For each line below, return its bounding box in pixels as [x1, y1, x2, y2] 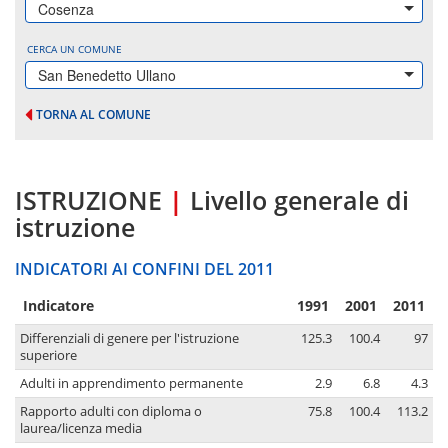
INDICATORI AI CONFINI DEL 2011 [15, 258, 274, 281]
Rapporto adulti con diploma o [20, 403, 202, 421]
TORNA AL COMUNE [36, 106, 151, 123]
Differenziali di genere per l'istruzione [20, 330, 239, 348]
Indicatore [23, 296, 94, 316]
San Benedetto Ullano [38, 65, 176, 85]
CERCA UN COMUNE [27, 42, 122, 56]
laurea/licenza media [20, 420, 142, 438]
